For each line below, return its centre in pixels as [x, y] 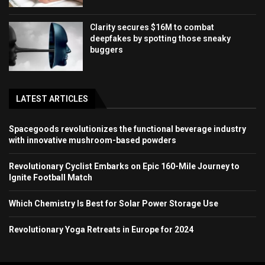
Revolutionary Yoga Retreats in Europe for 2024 [101, 230]
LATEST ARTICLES [52, 99]
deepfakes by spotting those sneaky [161, 38]
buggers [107, 49]
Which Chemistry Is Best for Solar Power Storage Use [114, 204]
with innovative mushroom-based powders [93, 140]
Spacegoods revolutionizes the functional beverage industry [127, 129]
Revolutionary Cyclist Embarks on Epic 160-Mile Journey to [124, 167]
